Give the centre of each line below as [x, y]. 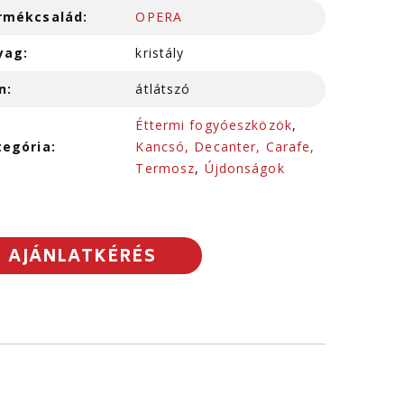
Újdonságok [244, 168]
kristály [160, 53]
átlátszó [163, 89]
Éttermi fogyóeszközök [214, 125]
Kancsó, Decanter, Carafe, [225, 147]
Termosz [165, 168]
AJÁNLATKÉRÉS [82, 258]
